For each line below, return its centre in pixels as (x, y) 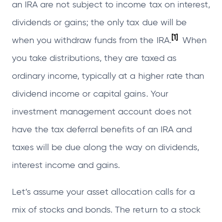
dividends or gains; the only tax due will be (99, 23)
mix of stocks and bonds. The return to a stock (106, 210)
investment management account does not (102, 112)
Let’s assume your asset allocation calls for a (103, 192)
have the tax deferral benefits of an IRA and (102, 130)
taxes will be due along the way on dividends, (106, 147)
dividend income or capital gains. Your (90, 94)
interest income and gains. (67, 165)
